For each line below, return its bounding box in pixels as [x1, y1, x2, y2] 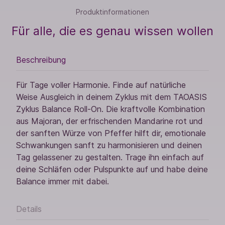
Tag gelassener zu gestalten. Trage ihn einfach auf [16, 152, 204, 163]
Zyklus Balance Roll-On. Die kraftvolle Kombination [16, 104, 205, 115]
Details [16, 204, 42, 214]
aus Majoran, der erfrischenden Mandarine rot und [16, 116, 203, 127]
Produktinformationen [76, 8, 149, 17]
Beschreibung [16, 55, 66, 65]
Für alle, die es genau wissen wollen [12, 24, 213, 39]
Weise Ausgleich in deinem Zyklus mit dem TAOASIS [16, 92, 207, 102]
